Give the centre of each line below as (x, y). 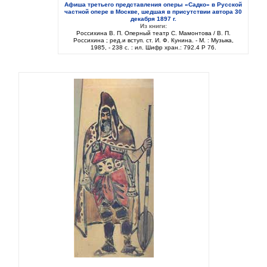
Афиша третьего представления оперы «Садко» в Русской (153, 5)
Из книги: (153, 26)
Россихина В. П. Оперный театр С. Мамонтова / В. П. (153, 33)
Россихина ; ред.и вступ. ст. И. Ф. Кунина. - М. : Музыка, (153, 41)
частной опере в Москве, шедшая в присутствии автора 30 (153, 12)
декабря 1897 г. (153, 19)
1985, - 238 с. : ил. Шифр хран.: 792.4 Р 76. (153, 48)
